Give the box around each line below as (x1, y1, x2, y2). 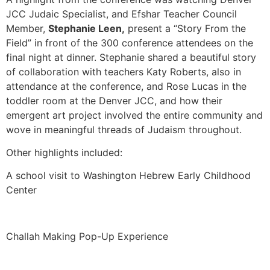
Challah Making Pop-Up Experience (6, 230, 168, 243)
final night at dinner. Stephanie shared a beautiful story (6, 51, 256, 63)
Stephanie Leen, (48, 22, 125, 34)
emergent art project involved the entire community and (6, 108, 263, 121)
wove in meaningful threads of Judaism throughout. (6, 123, 242, 136)
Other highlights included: (6, 146, 122, 159)
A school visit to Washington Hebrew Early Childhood (6, 169, 251, 182)
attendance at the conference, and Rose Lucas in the (6, 80, 246, 92)
